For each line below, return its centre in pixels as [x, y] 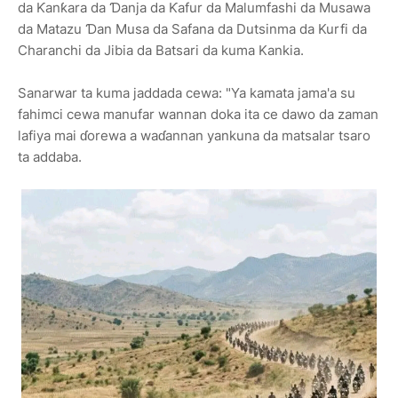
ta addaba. [50, 157]
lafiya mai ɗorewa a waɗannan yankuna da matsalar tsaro [194, 136]
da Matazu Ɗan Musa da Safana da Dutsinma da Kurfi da [192, 29]
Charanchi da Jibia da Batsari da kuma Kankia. [161, 51]
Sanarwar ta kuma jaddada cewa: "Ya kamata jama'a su [187, 93]
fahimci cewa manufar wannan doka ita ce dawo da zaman [198, 115]
